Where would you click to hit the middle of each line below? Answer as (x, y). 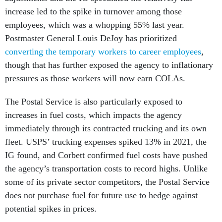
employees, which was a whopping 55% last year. (95, 25)
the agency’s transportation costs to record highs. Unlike (106, 169)
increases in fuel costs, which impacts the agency (93, 115)
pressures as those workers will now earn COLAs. (96, 79)
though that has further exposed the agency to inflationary (109, 65)
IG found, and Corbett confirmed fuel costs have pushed (106, 155)
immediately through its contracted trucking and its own (106, 129)
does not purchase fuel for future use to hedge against (101, 195)
